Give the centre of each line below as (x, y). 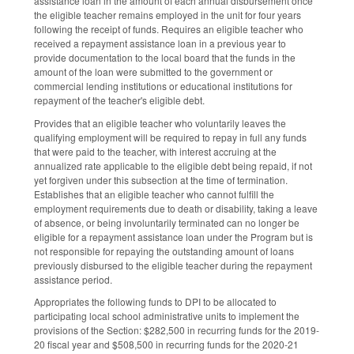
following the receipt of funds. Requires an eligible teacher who (169, 28)
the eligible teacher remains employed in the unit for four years (168, 14)
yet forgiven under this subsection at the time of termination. (161, 179)
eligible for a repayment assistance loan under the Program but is (173, 236)
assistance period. (73, 279)
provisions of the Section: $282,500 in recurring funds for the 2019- (177, 330)
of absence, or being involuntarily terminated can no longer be (167, 222)
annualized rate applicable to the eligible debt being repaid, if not (173, 165)
